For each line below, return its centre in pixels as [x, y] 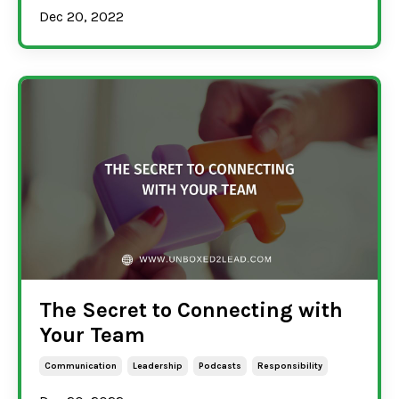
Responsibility [290, 366]
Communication [81, 366]
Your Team [92, 334]
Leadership [158, 366]
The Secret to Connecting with [191, 309]
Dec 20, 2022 [81, 16]
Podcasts [220, 366]
